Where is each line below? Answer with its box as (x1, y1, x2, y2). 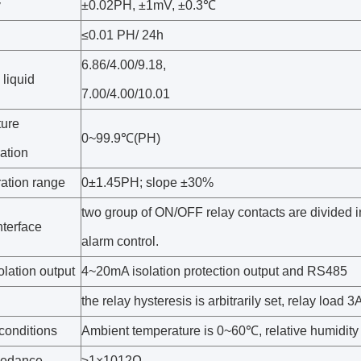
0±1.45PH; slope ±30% (81, 176, 214, 189)
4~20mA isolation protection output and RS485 (81, 264, 347, 278)
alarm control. (81, 234, 159, 248)
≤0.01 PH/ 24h (81, 28, 164, 42)
